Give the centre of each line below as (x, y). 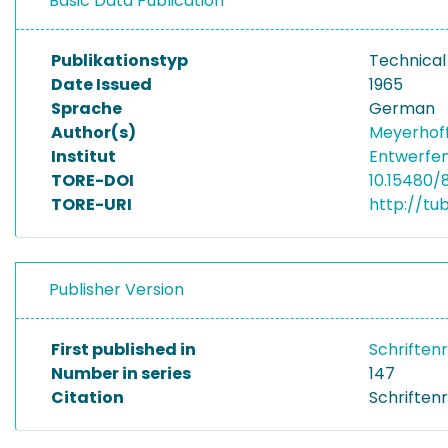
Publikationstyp (119, 60)
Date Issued (101, 84)
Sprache (86, 108)
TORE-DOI (92, 180)
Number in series (121, 373)
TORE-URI (91, 204)
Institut (83, 156)
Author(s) (93, 132)
